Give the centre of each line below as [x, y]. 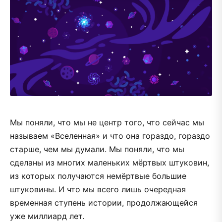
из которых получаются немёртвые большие [98, 176]
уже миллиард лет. [47, 216]
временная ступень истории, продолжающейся [104, 202]
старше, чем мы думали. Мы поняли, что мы [97, 149]
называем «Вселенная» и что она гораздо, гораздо [110, 136]
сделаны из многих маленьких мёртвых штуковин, [110, 162]
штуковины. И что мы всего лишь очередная [98, 189]
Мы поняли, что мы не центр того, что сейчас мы [107, 122]
